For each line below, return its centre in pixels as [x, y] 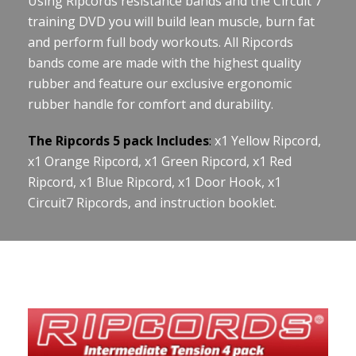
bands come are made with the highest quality [164, 62]
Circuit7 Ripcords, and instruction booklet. [152, 202]
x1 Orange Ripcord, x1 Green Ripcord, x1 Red [160, 161]
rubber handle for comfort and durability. [151, 104]
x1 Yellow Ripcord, [268, 140]
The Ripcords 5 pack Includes [118, 140]
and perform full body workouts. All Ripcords [161, 42]
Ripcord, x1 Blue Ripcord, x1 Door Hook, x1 [155, 182]
